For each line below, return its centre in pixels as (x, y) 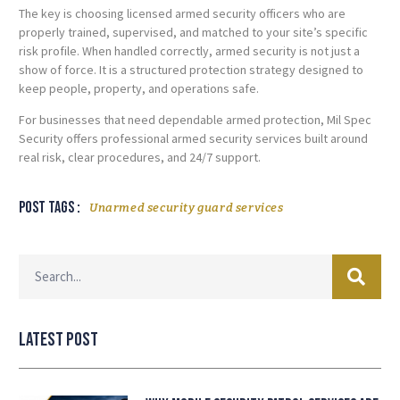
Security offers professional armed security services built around (193, 139)
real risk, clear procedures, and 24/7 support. (140, 158)
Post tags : (50, 207)
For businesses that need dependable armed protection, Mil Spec (195, 120)
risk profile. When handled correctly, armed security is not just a (189, 50)
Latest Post (58, 339)
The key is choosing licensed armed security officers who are (182, 13)
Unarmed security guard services (187, 207)
